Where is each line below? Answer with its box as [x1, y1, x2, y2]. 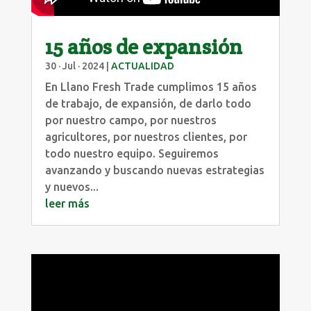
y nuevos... [44, 180, 99, 193]
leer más [44, 196, 90, 210]
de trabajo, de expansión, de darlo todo [44, 96, 251, 110]
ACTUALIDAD [110, 60, 174, 72]
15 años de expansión [44, 33, 242, 60]
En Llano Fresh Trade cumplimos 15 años [44, 80, 257, 93]
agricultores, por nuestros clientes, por [44, 130, 247, 143]
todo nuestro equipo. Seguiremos [44, 146, 219, 160]
